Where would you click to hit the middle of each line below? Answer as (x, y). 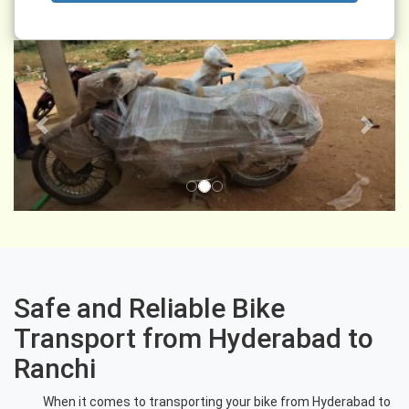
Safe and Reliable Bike (149, 309)
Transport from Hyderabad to (194, 339)
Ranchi (55, 369)
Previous (66, 133)
